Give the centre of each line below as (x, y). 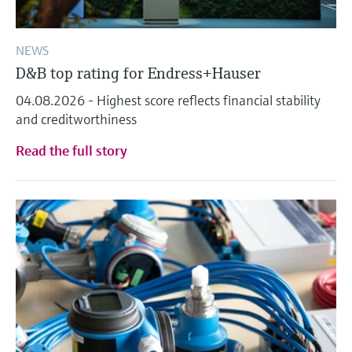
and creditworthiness (79, 119)
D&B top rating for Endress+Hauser (140, 74)
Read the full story (71, 151)
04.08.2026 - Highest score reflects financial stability (168, 101)
